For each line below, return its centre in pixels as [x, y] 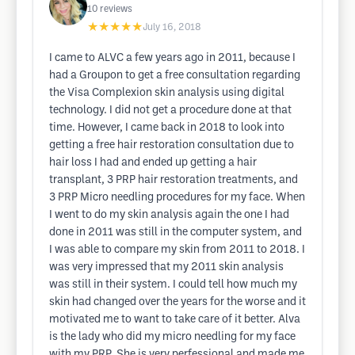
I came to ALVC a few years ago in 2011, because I [172, 58]
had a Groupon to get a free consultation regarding [175, 76]
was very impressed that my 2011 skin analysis [166, 267]
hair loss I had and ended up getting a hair [153, 163]
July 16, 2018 [172, 27]
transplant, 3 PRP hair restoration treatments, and [174, 180]
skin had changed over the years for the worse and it [177, 302]
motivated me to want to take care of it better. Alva [175, 320]
